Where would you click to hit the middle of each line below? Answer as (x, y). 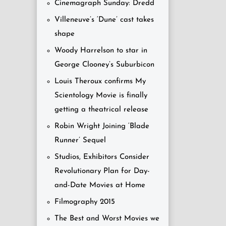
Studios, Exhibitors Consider (102, 157)
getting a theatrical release (101, 110)
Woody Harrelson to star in (101, 51)
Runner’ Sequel (80, 140)
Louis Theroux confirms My (100, 81)
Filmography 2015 (85, 202)
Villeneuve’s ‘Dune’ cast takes (104, 20)
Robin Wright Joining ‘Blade (102, 126)
